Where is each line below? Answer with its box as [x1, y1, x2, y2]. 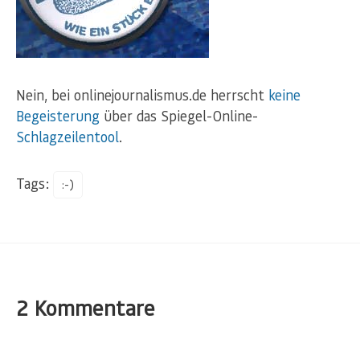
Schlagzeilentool [16, 128, 119, 146]
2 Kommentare [16, 294, 155, 322]
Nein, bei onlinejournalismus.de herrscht [16, 86, 268, 104]
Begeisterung [16, 107, 100, 125]
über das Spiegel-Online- [100, 107, 258, 125]
